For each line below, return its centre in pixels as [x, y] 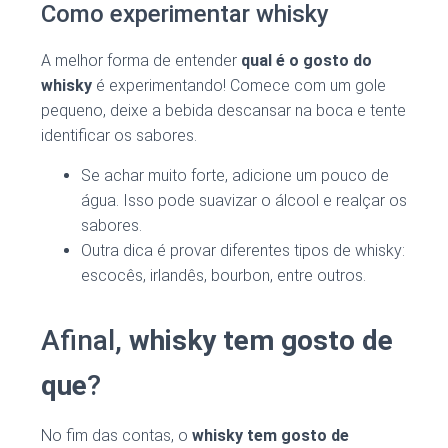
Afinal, [85, 341]
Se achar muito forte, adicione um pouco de [235, 176]
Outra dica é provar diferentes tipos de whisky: [243, 251]
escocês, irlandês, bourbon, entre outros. [223, 276]
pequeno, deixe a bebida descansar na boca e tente [223, 111]
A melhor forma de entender [141, 61]
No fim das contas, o [116, 436]
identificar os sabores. [119, 136]
